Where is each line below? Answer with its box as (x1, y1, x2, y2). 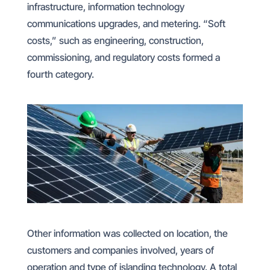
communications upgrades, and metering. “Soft (27, 17, 225, 30)
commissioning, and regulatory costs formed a (27, 51, 220, 63)
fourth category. (27, 68, 94, 80)
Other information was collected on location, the (27, 227, 228, 239)
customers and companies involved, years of (27, 243, 214, 256)
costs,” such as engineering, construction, (27, 34, 204, 46)
